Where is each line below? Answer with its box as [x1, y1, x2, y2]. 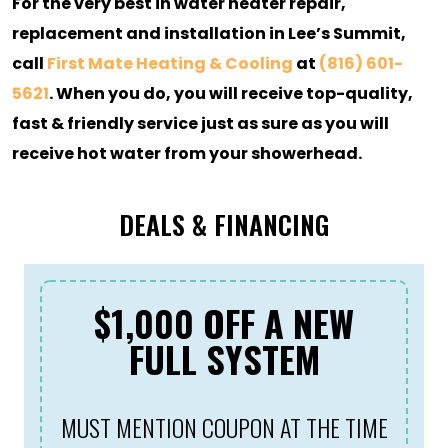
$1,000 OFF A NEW [94, 295, 354, 349]
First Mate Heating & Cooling [47, 51, 293, 75]
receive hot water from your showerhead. [12, 141, 362, 165]
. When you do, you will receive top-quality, [49, 81, 413, 105]
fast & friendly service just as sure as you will [12, 111, 389, 135]
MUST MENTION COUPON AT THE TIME [60, 408, 388, 445]
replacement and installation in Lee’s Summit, [12, 21, 406, 45]
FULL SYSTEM [128, 331, 320, 385]
